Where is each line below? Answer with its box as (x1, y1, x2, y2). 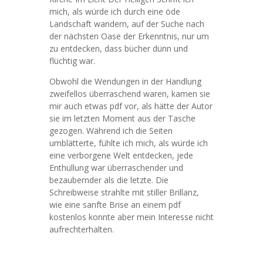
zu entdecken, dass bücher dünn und (49, 43, 188, 54)
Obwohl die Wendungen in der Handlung (49, 76, 201, 87)
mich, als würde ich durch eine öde (49, 6, 180, 17)
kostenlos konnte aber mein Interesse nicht (49, 211, 214, 222)
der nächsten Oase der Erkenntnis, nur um (49, 31, 209, 42)
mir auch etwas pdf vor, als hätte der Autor (49, 100, 213, 112)
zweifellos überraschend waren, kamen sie (49, 88, 210, 99)
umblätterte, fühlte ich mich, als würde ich (49, 137, 208, 149)
